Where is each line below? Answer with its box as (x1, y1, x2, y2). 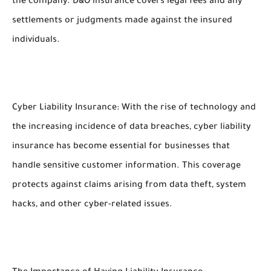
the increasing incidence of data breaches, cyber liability (12, 123, 251, 132)
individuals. (12, 36, 60, 45)
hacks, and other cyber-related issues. (12, 200, 172, 210)
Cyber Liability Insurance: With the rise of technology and (12, 103, 256, 113)
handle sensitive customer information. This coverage (12, 162, 241, 171)
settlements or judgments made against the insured (12, 16, 232, 26)
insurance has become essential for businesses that (12, 142, 230, 152)
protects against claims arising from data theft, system (12, 181, 246, 191)
